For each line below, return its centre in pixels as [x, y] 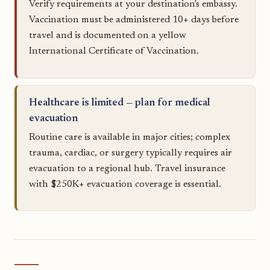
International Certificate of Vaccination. [114, 52]
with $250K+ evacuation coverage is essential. [125, 184]
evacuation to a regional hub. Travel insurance [127, 168]
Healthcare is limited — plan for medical [120, 103]
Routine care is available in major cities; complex [130, 137]
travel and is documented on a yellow [108, 36]
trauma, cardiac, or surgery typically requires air [130, 153]
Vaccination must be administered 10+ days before [134, 20]
